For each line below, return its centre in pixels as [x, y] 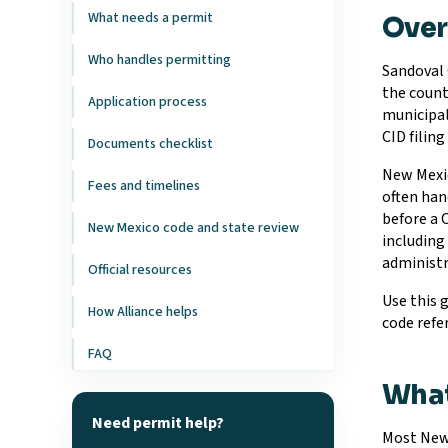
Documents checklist [150, 143]
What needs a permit [150, 17]
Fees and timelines [144, 185]
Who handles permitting [159, 59]
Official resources [140, 269]
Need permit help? [158, 422]
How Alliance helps [143, 311]
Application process [147, 101]
